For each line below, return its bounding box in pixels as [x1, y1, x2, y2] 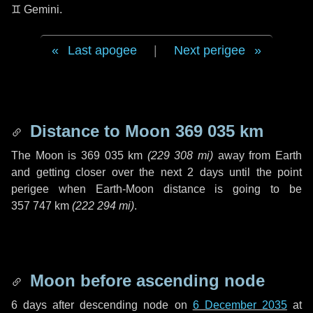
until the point [223, 166, 302, 178]
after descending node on [47, 299, 193, 311]
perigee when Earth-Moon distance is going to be [11, 183, 302, 195]
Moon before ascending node [25, 271, 265, 290]
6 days [11, 299, 48, 311]
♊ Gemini [11, 3, 59, 15]
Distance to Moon [25, 122, 175, 140]
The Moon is [11, 150, 81, 161]
